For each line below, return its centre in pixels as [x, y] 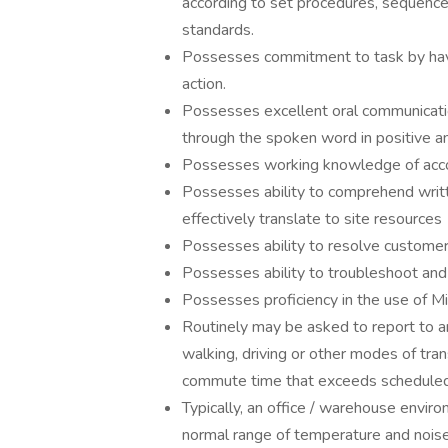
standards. [218, 30]
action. [204, 84]
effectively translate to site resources [312, 219]
